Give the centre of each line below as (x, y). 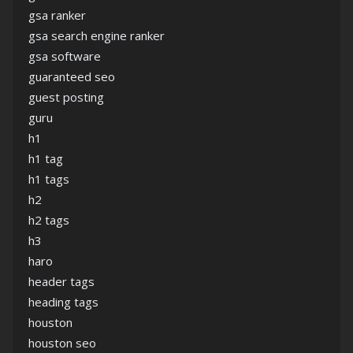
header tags (61, 282)
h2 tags (49, 220)
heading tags (63, 302)
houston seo (62, 343)
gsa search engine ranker (97, 36)
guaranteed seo (72, 77)
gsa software (65, 56)
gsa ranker (57, 15)
